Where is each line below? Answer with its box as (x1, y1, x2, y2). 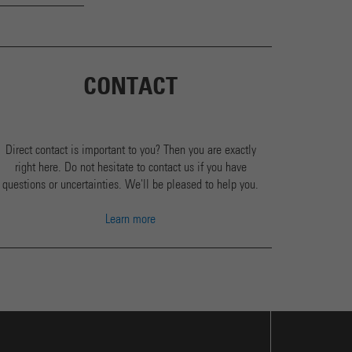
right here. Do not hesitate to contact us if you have (14, 161, 247, 174)
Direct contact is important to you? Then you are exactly (5, 144, 256, 157)
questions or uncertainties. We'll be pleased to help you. (2, 178, 258, 192)
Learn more (105, 213, 156, 226)
